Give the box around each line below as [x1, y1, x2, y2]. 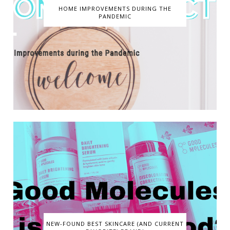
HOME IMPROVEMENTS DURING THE [59, 5, 171, 13]
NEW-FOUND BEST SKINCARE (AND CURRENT [46, 220, 184, 228]
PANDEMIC [99, 12, 131, 21]
